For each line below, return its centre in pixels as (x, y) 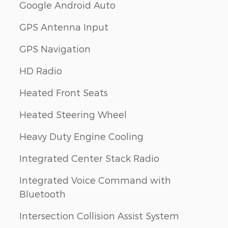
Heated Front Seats (64, 92)
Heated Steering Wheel (73, 114)
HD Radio (41, 70)
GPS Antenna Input (64, 26)
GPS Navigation (55, 48)
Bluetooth (42, 193)
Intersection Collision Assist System (99, 215)
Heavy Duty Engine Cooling (81, 136)
